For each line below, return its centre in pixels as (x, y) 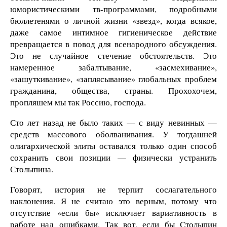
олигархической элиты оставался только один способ (113, 145)
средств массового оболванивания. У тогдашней (113, 134)
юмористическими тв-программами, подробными (113, 9)
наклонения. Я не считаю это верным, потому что (113, 201)
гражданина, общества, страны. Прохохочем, (113, 90)
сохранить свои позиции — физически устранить (113, 157)
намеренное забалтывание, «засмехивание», (113, 67)
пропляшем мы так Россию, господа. (78, 102)
